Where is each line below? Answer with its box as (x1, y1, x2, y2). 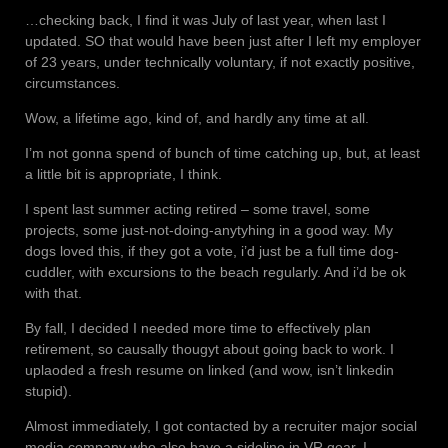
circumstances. (25, 75, 120, 92)
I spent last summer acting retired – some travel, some (25, 201, 370, 218)
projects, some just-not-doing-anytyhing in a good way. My (25, 222, 393, 239)
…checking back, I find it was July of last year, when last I (25, 12, 386, 29)
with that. (25, 285, 82, 302)
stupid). (25, 383, 72, 400)
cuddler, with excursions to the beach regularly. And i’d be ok (25, 264, 406, 281)
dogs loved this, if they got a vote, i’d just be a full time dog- (25, 243, 399, 260)
